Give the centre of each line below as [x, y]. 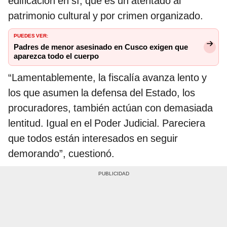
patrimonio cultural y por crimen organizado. [106, 16]
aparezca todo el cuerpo [56, 56]
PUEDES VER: [31, 35]
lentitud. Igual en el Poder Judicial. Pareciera [107, 123]
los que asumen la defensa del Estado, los [102, 93]
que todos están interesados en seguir [93, 139]
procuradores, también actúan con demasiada [110, 108]
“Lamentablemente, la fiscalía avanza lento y [107, 78]
